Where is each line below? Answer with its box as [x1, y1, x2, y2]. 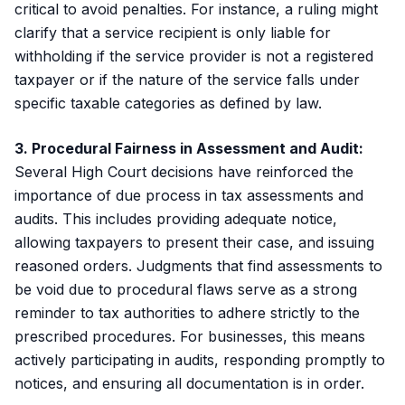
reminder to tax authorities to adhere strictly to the [14, 304, 360, 322]
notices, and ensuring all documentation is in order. [14, 374, 364, 392]
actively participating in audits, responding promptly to [14, 351, 385, 369]
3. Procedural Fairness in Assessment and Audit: [14, 139, 363, 157]
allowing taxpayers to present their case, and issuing [14, 233, 374, 251]
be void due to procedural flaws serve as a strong [14, 280, 357, 298]
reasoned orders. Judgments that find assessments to [14, 257, 382, 275]
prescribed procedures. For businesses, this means [14, 327, 365, 345]
